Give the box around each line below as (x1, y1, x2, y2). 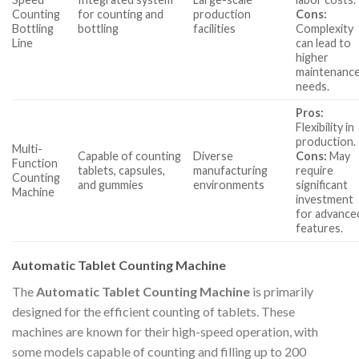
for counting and (78, 7, 164, 22)
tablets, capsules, (78, 163, 166, 178)
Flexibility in (296, 120, 355, 135)
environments (193, 178, 265, 192)
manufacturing (193, 163, 268, 178)
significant (296, 178, 349, 192)
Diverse (193, 149, 234, 163)
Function (12, 156, 58, 171)
